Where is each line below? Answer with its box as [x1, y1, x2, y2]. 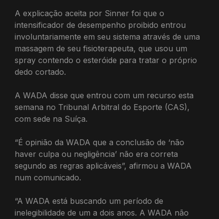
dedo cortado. [15, 67, 66, 77]
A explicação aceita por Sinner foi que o [15, 8, 164, 18]
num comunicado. [15, 173, 81, 182]
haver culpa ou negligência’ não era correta [15, 149, 178, 159]
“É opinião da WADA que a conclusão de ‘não [15, 137, 184, 147]
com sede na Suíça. [15, 114, 88, 124]
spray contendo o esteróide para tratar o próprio [15, 55, 197, 65]
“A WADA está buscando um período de [15, 196, 163, 206]
